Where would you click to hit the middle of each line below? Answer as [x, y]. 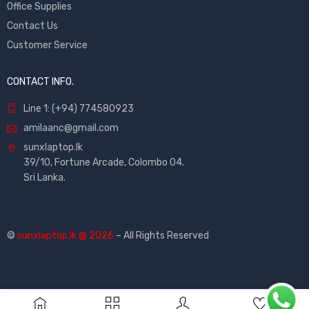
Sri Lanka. [44, 178]
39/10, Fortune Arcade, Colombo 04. [104, 163]
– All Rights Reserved [161, 236]
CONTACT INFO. [40, 82]
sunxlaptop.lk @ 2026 [66, 236]
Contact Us [32, 26]
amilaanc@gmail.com [71, 128]
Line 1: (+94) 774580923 [79, 109]
